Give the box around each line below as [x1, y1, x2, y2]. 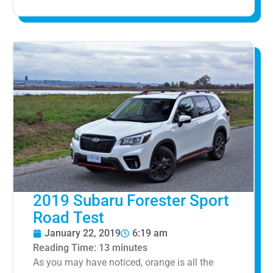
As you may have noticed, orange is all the [33, 257, 213, 269]
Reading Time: [33, 242, 99, 254]
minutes [112, 242, 147, 254]
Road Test [33, 208, 104, 227]
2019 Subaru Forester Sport [33, 191, 229, 210]
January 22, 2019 [44, 227, 121, 239]
